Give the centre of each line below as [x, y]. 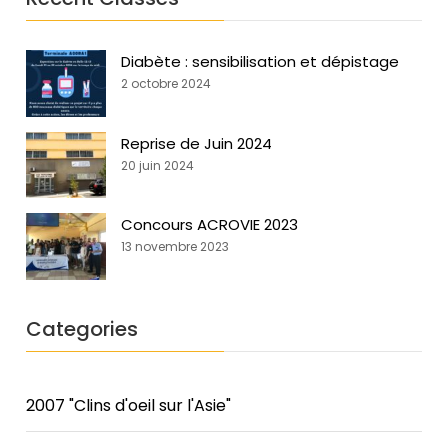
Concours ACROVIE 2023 [210, 225]
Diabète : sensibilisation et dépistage [260, 61]
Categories [82, 328]
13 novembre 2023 [175, 247]
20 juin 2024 [158, 165]
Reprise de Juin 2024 [197, 143]
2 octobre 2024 [166, 83]
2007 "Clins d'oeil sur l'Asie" [129, 405]
